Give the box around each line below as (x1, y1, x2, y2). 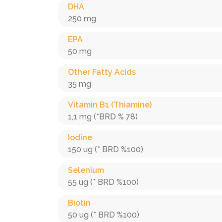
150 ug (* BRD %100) (68, 145, 143, 154)
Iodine (68, 133, 92, 142)
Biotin (68, 198, 91, 208)
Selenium (68, 166, 104, 175)
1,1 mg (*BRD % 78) (68, 112, 138, 121)
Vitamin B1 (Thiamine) (68, 100, 152, 110)
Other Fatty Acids (68, 67, 136, 77)
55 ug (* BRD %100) (68, 177, 139, 187)
